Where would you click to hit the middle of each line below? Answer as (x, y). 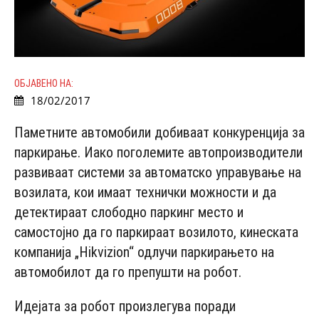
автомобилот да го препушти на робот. (128, 272)
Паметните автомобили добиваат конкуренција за (159, 133)
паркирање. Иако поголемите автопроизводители (158, 153)
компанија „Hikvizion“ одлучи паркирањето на (144, 252)
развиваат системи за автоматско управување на (158, 173)
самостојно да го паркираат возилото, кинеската (156, 232)
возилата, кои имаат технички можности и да (145, 193)
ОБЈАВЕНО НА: (44, 84)
